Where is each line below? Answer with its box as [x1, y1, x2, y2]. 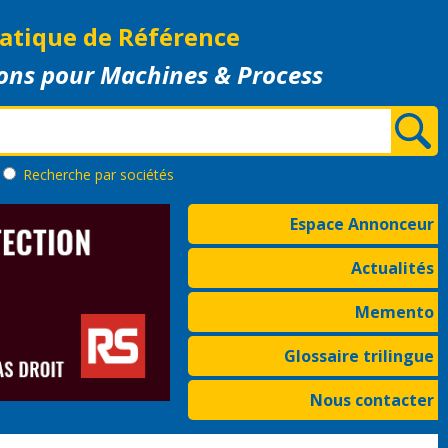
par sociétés [95, 165, 174, 184]
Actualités [351, 257, 434, 279]
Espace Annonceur [290, 213, 434, 235]
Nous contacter [310, 389, 434, 411]
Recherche [23, 165, 95, 184]
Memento [355, 301, 434, 323]
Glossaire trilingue [284, 345, 434, 367]
